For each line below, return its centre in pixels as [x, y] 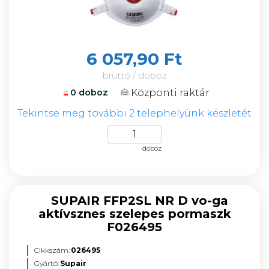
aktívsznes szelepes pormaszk [134, 214]
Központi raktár [170, 92]
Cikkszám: [52, 250]
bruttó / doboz [134, 75]
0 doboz [89, 92]
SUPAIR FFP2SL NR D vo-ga [139, 201]
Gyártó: [47, 263]
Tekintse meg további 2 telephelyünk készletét [134, 113]
